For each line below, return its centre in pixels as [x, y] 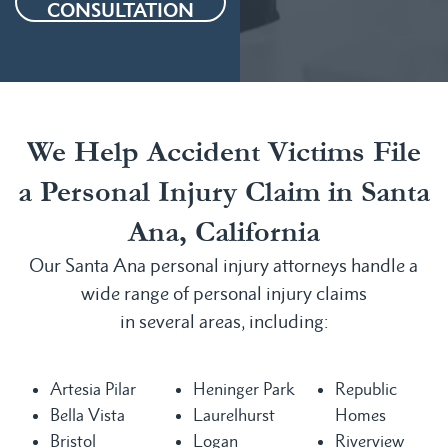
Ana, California [223, 231]
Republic [366, 388]
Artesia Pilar [93, 388]
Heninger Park [243, 388]
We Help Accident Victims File [223, 151]
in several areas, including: [223, 321]
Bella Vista [87, 414]
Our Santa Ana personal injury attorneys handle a [224, 265]
